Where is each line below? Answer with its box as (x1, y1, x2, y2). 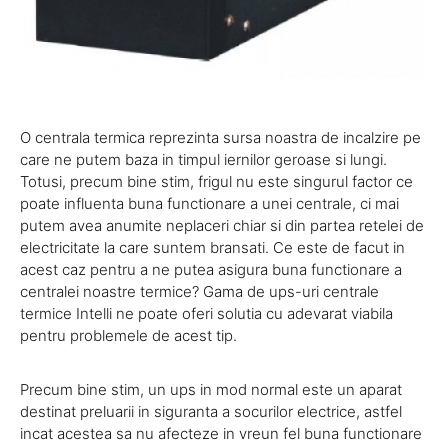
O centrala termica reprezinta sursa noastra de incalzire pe (20, 127, 421, 147)
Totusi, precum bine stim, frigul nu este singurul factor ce (20, 171, 413, 191)
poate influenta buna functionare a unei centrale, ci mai (20, 193, 399, 213)
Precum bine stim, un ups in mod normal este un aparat (20, 379, 402, 399)
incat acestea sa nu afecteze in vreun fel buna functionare (20, 423, 422, 443)
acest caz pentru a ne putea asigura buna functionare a (20, 259, 402, 279)
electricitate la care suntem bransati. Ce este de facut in (20, 237, 405, 257)
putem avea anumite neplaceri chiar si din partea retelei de (20, 215, 424, 235)
